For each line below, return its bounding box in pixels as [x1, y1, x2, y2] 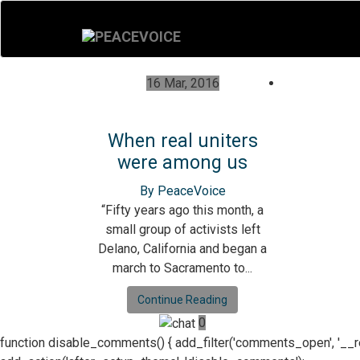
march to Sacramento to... [112, 260, 252, 276]
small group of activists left [104, 222, 260, 237]
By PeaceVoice [139, 183, 226, 198]
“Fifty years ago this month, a [101, 202, 264, 218]
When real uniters [107, 130, 258, 152]
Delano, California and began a [98, 241, 267, 256]
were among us [117, 152, 247, 174]
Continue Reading [137, 293, 227, 306]
